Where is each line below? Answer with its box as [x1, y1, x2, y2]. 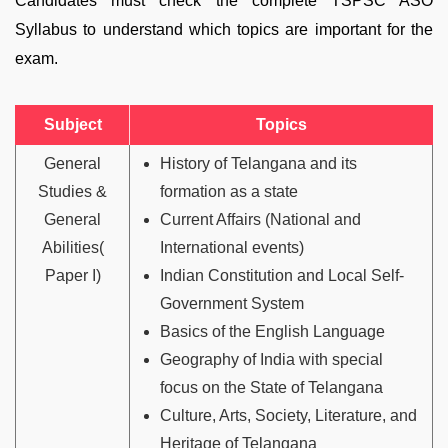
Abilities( [41, 238, 104, 256]
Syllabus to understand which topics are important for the [15, 20, 433, 38]
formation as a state [160, 182, 298, 200]
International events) [160, 238, 304, 256]
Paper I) [44, 266, 101, 284]
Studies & [38, 182, 107, 200]
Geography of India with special [160, 350, 383, 368]
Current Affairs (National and [160, 210, 361, 228]
